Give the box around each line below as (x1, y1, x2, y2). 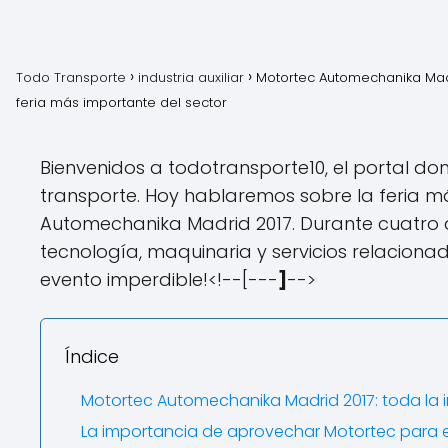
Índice (65, 344, 119, 369)
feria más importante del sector (16, 93, 227, 112)
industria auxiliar (138, 68, 244, 87)
